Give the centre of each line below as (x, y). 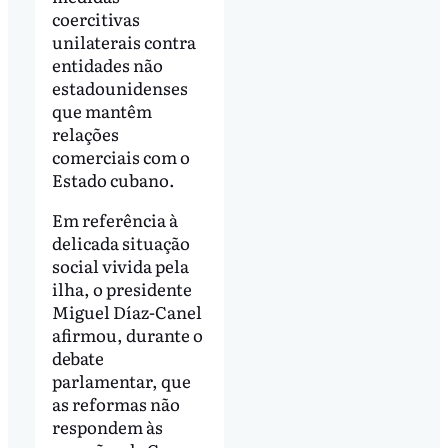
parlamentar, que (121, 381)
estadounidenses (119, 88)
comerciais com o (120, 157)
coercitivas (95, 19)
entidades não (107, 65)
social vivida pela (120, 266)
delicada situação (120, 243)
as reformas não (115, 404)
